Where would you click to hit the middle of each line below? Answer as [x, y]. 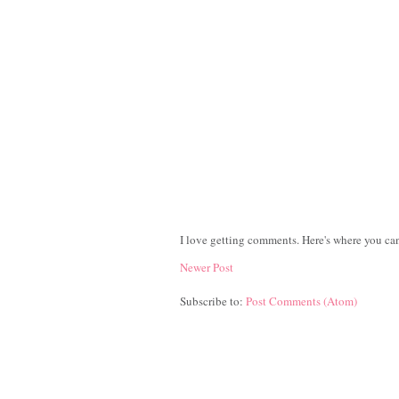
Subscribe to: [213, 301]
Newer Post [207, 268]
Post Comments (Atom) [301, 301]
